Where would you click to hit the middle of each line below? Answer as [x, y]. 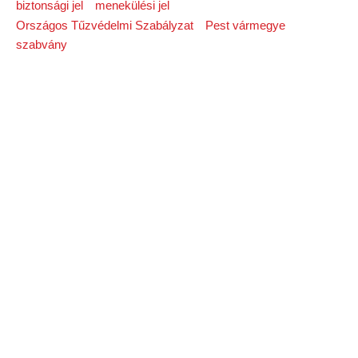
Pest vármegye [245, 25]
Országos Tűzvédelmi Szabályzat [105, 25]
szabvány [42, 45]
